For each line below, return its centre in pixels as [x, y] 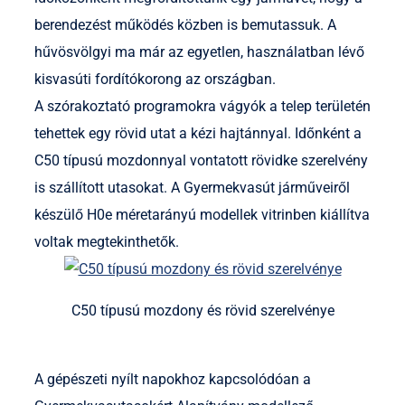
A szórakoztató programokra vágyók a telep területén [202, 107]
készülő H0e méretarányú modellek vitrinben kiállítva [202, 215]
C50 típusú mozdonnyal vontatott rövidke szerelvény [201, 161]
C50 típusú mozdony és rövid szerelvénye [202, 311]
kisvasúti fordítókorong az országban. [155, 80]
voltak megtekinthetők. [107, 242]
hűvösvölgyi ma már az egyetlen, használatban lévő [199, 52]
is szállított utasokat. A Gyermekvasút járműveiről [192, 188]
